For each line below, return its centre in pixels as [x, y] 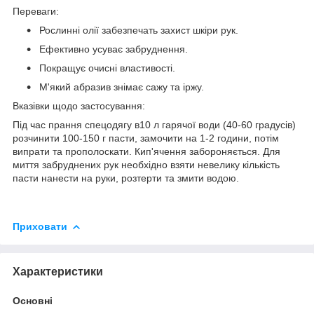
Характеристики [58, 271]
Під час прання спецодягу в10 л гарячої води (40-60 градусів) [154, 124]
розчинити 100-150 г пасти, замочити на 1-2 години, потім [146, 138]
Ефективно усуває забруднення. [112, 49]
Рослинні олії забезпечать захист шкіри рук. [137, 30]
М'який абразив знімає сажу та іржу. [120, 87]
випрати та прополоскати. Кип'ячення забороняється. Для [146, 151]
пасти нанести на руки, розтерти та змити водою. [127, 178]
